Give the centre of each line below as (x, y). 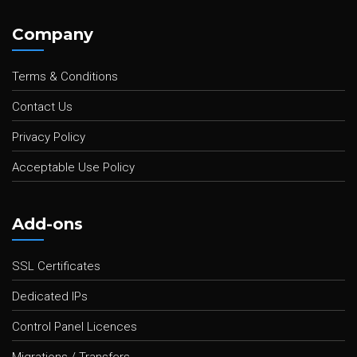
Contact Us (42, 107)
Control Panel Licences (75, 327)
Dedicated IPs (50, 296)
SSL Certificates (56, 266)
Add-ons (47, 224)
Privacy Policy (49, 137)
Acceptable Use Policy (73, 167)
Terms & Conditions (65, 76)
